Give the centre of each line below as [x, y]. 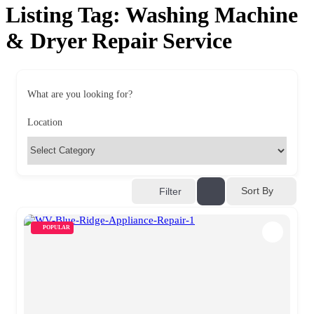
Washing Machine [212, 15]
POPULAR [56, 227]
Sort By [257, 191]
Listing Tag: [66, 15]
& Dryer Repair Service [119, 41]
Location [45, 122]
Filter [170, 191]
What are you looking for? [80, 94]
